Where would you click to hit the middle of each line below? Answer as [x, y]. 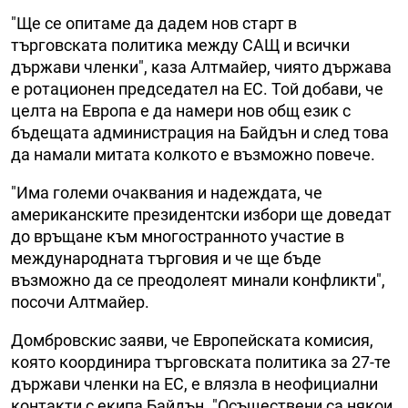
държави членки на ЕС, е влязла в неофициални [194, 384]
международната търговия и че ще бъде [166, 259]
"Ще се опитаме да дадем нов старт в [154, 24]
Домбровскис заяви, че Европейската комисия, [192, 341]
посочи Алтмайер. [80, 302]
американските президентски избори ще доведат [201, 215]
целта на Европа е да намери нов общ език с [181, 111]
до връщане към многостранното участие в [178, 237]
